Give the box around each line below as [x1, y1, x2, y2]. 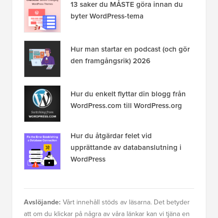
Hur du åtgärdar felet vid [71, 130, 152, 141]
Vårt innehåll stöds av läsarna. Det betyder [61, 197, 190, 207]
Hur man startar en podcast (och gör [71, 43, 190, 54]
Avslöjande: [24, 197, 61, 207]
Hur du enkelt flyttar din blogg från [71, 88, 186, 99]
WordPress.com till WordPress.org [71, 100, 182, 111]
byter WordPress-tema [71, 10, 144, 21]
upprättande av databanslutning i [71, 142, 182, 153]
